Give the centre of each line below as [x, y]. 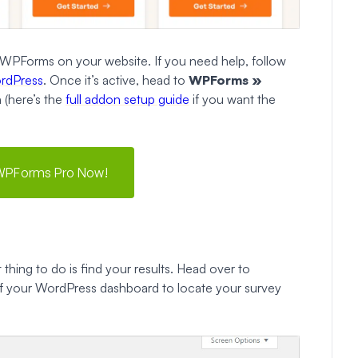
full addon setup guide [127, 99]
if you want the [233, 99]
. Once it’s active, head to [116, 80]
